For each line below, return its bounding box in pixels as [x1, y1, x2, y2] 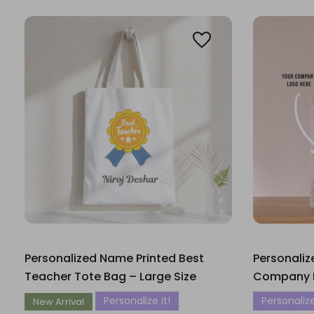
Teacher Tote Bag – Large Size [25, 268, 196, 285]
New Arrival [33, 295, 84, 308]
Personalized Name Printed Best [25, 250, 204, 266]
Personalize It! [104, 294, 170, 308]
